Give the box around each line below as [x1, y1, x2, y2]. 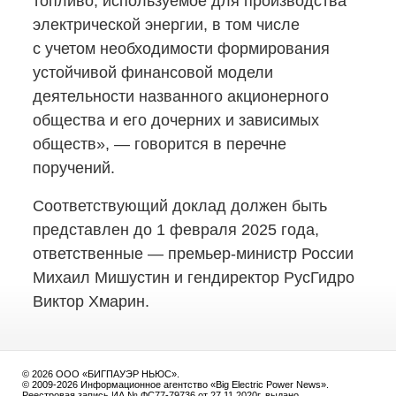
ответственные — [33, 245, 168, 263]
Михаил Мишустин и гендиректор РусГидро [33, 269, 354, 286]
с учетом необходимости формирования [33, 40, 330, 57]
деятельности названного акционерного [33, 88, 329, 105]
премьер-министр [168, 245, 297, 263]
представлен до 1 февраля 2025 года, [33, 221, 319, 239]
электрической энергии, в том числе [33, 16, 300, 34]
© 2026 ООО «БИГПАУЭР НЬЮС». [22, 369, 179, 379]
